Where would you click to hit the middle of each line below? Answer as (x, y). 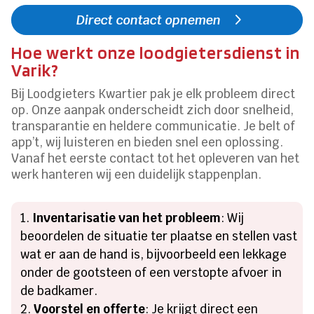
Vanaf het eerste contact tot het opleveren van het (156, 158)
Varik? (35, 70)
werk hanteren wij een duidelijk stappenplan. (137, 174)
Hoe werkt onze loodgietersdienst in (156, 52)
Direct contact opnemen (149, 20)
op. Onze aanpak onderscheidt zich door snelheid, (153, 110)
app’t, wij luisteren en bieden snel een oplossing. (148, 142)
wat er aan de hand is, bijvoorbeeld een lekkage (154, 254)
